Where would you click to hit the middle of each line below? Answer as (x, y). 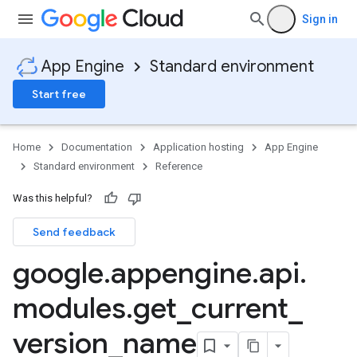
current (240, 308)
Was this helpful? (53, 198)
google (58, 273)
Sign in (320, 19)
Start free (59, 94)
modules (69, 308)
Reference (179, 166)
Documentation (97, 147)
